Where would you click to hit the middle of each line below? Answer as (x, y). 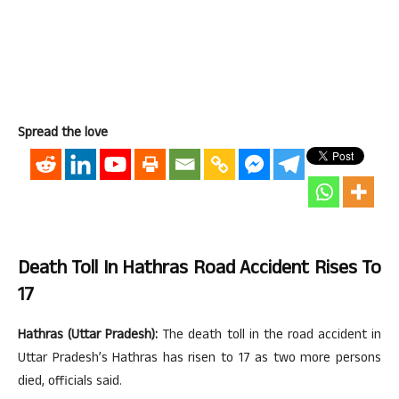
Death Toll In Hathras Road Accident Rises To (199, 269)
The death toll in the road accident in (270, 336)
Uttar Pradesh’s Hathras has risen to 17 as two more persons (199, 359)
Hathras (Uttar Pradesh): (88, 336)
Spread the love (63, 134)
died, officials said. (70, 382)
